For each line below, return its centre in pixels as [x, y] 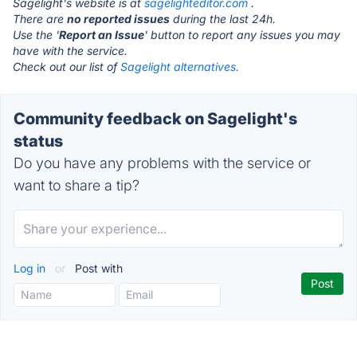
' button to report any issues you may [242, 35]
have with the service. [70, 51]
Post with [97, 268]
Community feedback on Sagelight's [155, 119]
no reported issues [118, 19]
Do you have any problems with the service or [162, 163]
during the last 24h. [223, 19]
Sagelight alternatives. [180, 67]
